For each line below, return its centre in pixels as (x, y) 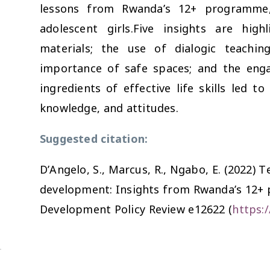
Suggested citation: (94, 138)
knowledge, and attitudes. (109, 108)
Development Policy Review (112, 209)
